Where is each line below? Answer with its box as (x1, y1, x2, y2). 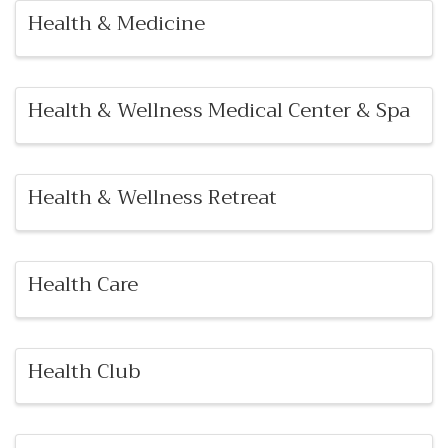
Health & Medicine (28, 6, 205, 42)
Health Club (28, 353, 140, 389)
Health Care (28, 266, 138, 302)
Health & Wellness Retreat (28, 179, 277, 215)
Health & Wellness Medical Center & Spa (28, 93, 410, 129)
